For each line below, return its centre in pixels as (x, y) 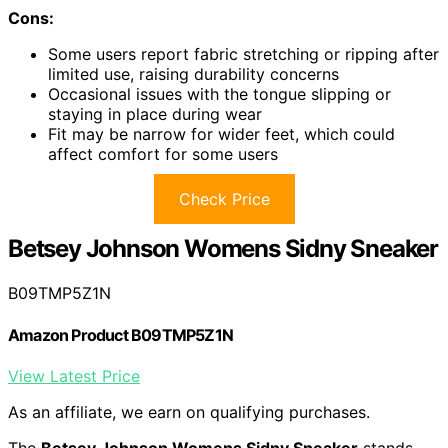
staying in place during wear (155, 114)
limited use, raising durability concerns (193, 74)
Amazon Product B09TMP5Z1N (120, 334)
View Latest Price (74, 375)
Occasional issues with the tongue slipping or (219, 94)
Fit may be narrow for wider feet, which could (221, 134)
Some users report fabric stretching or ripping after (243, 54)
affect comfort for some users (163, 154)
